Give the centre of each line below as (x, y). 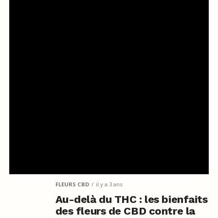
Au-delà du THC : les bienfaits (131, 199)
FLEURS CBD (72, 184)
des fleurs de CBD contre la (125, 211)
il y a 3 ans (109, 184)
